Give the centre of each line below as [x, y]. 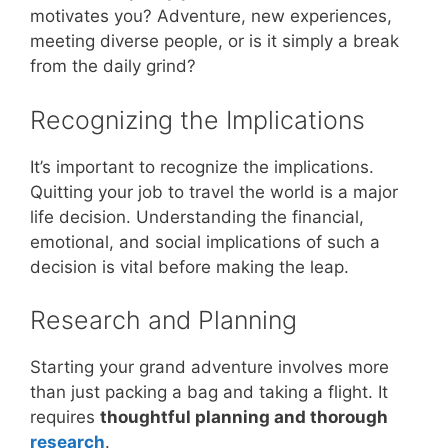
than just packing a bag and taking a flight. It [209, 392]
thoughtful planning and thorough [244, 417]
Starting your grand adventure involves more [209, 367]
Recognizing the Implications [197, 119]
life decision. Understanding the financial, [197, 216]
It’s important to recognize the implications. [202, 166]
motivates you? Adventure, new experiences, [211, 16]
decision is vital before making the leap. [189, 266]
